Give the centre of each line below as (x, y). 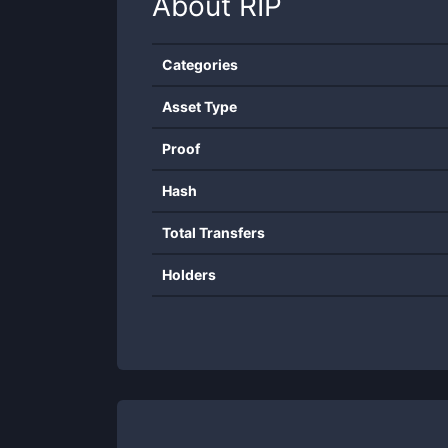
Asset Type (199, 106)
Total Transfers (213, 232)
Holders (189, 274)
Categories (200, 64)
